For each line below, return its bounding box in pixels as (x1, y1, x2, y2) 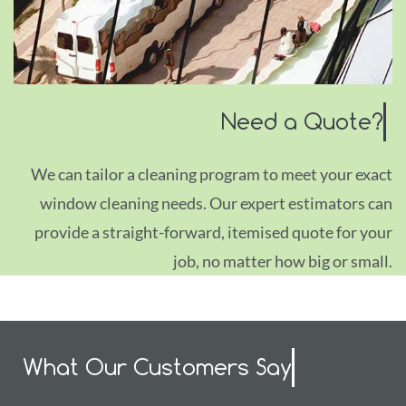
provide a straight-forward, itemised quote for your (34, 222, 392, 242)
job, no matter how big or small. (173, 251, 392, 271)
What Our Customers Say (23, 353, 292, 381)
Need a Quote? (221, 108, 383, 135)
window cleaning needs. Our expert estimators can (40, 193, 392, 213)
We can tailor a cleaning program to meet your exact (31, 164, 392, 184)
